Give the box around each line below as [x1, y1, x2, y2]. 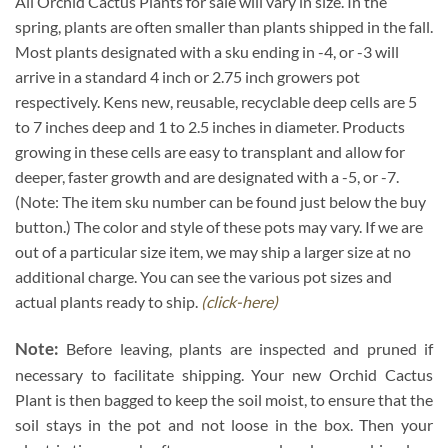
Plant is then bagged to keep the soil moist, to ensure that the [15, 390, 433, 410]
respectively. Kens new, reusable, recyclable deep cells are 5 [15, 92, 417, 112]
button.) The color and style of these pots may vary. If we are [15, 217, 423, 237]
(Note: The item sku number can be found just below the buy [15, 192, 426, 212]
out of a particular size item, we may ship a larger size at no [15, 242, 411, 262]
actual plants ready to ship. [15, 292, 201, 312]
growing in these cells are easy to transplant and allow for [15, 142, 405, 162]
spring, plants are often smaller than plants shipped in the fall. [15, 17, 433, 37]
